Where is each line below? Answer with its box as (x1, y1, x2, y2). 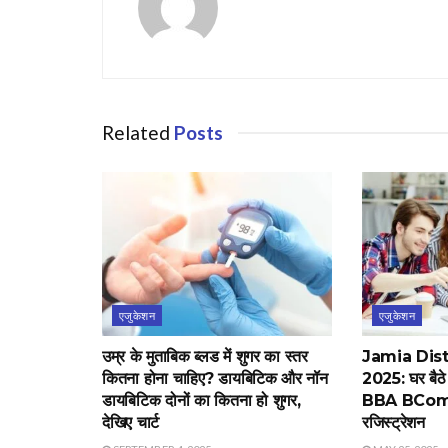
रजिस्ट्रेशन (361, 413, 425, 433)
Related (102, 120, 170, 144)
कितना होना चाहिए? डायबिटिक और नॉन (102, 369, 328, 389)
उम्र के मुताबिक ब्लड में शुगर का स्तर (102, 347, 308, 367)
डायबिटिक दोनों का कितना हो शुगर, (102, 391, 301, 411)
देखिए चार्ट (102, 413, 160, 433)
